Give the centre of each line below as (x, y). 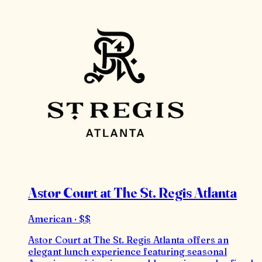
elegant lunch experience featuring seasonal (127, 251)
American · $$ (59, 218)
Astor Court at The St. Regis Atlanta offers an (128, 239)
